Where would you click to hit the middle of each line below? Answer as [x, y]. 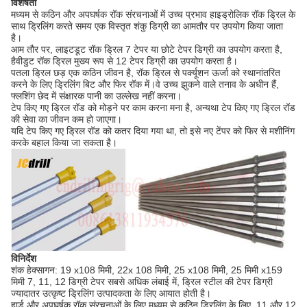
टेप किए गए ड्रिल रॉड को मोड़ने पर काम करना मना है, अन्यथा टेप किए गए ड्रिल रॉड [153, 108]
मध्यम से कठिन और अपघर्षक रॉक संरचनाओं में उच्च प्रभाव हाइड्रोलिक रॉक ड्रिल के [153, 15]
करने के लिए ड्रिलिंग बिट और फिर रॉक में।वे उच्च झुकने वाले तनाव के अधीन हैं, [145, 85]
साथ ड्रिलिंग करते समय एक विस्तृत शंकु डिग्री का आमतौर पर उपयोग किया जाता [147, 26]
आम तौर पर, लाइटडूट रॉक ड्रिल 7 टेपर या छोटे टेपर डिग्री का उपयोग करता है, [147, 50]
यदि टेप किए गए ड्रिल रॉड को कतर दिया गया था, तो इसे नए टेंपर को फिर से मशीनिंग [153, 131]
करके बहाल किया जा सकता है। [64, 143]
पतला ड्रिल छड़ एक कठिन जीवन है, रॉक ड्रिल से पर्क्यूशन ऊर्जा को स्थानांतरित [146, 73]
